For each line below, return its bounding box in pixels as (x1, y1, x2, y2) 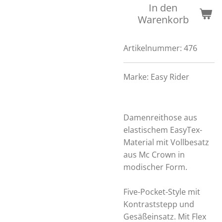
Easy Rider (151, 71, 189, 82)
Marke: (123, 71, 151, 82)
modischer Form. (123, 162, 187, 172)
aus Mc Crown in (123, 149, 185, 160)
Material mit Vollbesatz (123, 137, 209, 148)
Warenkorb (137, 13, 189, 26)
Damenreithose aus (123, 112, 197, 123)
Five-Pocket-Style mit (123, 186, 200, 197)
